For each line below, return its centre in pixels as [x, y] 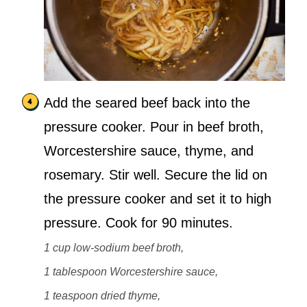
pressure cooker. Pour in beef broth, [154, 127]
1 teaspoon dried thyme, [102, 296]
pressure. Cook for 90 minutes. [138, 223]
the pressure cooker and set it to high [158, 199]
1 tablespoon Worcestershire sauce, [131, 272]
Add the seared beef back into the [147, 103]
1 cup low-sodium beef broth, [114, 248]
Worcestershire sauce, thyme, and [149, 151]
